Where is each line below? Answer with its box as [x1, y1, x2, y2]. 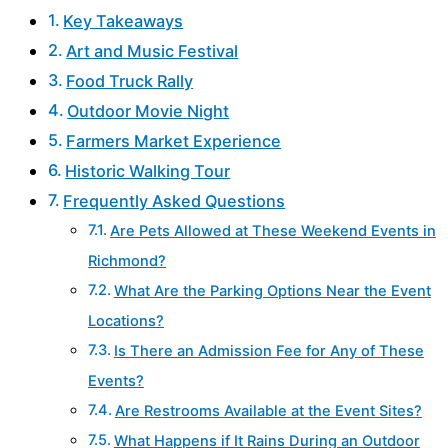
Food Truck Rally [66, 70, 194, 91]
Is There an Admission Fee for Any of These [113, 341, 424, 360]
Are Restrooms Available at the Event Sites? [114, 401, 422, 420]
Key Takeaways [63, 10, 184, 31]
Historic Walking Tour [65, 160, 231, 181]
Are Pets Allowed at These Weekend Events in [109, 221, 436, 240]
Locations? [88, 311, 164, 330]
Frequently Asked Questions [63, 190, 286, 211]
